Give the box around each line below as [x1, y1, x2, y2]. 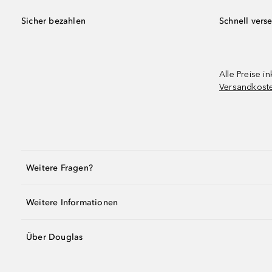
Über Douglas [26, 231, 83, 242]
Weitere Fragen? [26, 162, 93, 173]
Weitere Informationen [26, 197, 118, 208]
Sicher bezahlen [21, 16, 86, 26]
